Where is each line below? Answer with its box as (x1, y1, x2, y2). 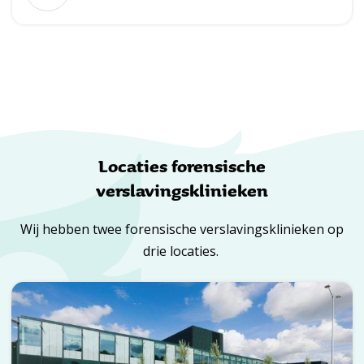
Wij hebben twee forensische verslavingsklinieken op (20, 220, 344, 239)
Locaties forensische (98, 153, 266, 180)
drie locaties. (142, 242, 222, 261)
